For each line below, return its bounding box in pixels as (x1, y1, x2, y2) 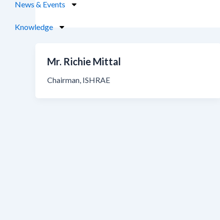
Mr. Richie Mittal (47, 55, 121, 67)
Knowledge (15, 22, 53, 31)
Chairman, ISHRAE (47, 75, 110, 84)
